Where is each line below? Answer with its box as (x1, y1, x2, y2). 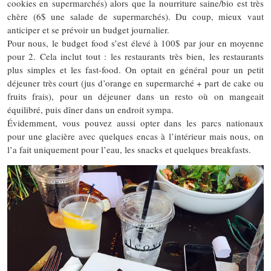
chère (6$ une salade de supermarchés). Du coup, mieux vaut (7, 10, 264, 22)
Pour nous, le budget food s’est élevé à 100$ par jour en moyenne (7, 36, 264, 49)
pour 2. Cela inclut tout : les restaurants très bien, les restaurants (7, 50, 264, 62)
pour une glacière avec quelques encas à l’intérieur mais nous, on (7, 129, 264, 142)
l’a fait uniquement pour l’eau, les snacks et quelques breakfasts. (7, 143, 251, 155)
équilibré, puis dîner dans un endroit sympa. (7, 103, 174, 116)
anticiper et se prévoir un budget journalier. (7, 23, 169, 36)
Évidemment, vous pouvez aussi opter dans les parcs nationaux (7, 116, 264, 129)
